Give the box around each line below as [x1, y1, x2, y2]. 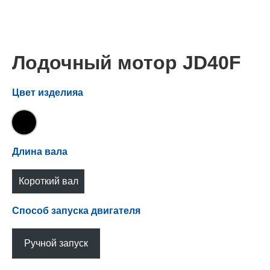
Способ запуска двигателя [12, 205, 140, 216]
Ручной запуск [24, 237, 88, 248]
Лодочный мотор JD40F [12, 52, 241, 74]
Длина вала [12, 146, 67, 157]
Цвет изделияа [12, 87, 83, 98]
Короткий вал [18, 175, 78, 186]
